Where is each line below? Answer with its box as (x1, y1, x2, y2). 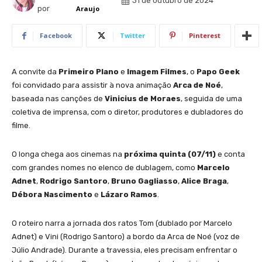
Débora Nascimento (12, 190, 92, 199)
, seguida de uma (181, 94, 242, 104)
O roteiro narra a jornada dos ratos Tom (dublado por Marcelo (12, 219, 232, 228)
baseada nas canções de (12, 94, 105, 104)
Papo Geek (196, 67, 240, 77)
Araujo (76, 4, 100, 13)
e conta (216, 150, 245, 159)
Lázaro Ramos (101, 190, 157, 199)
